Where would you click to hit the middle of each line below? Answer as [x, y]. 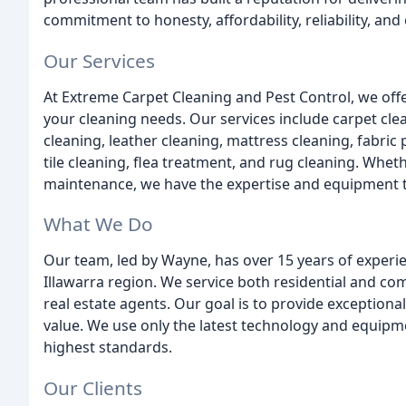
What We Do [98, 224]
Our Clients [93, 388]
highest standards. [108, 348]
